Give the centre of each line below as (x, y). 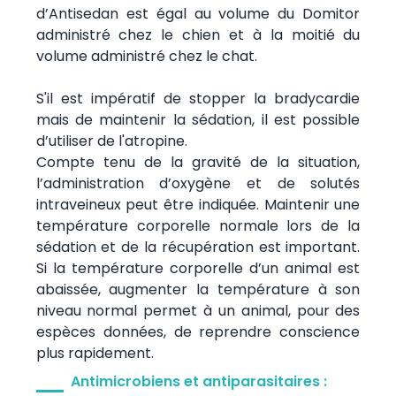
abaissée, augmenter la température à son (198, 289)
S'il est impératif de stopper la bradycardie (198, 98)
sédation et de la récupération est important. (198, 247)
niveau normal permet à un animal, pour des (198, 310)
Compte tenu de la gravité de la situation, (198, 162)
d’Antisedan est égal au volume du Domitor (198, 13)
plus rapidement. (95, 353)
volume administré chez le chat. (146, 56)
